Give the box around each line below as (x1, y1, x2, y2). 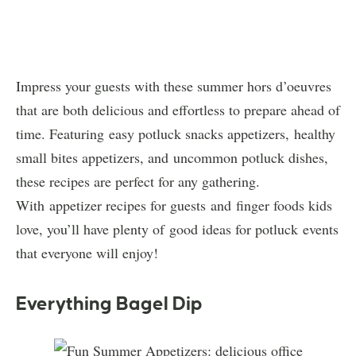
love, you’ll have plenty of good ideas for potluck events (16, 219, 339, 238)
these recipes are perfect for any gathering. (16, 171, 260, 191)
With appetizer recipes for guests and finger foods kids (16, 195, 332, 215)
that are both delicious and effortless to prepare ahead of (16, 99, 340, 119)
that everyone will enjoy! (16, 242, 158, 262)
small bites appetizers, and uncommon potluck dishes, (16, 147, 328, 167)
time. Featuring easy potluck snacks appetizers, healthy (16, 123, 335, 143)
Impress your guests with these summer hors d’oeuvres (16, 75, 331, 95)
